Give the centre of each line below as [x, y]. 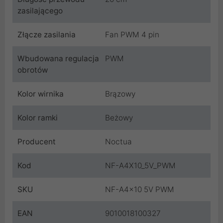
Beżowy [119, 117]
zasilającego [40, 10]
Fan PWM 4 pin [132, 34]
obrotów [33, 70]
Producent [37, 141]
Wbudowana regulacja [58, 58]
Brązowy [120, 94]
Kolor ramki [38, 117]
